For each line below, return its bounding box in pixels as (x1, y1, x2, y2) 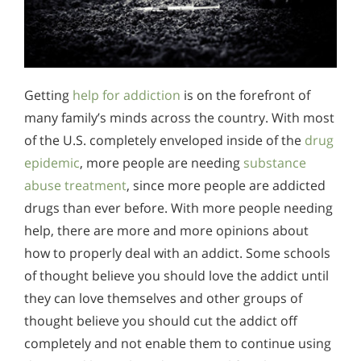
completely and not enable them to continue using (24, 334, 331, 352)
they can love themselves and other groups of (24, 288, 302, 307)
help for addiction (73, 85, 180, 104)
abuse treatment (24, 176, 127, 194)
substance (243, 153, 306, 172)
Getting (24, 85, 73, 104)
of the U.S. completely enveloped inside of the (24, 131, 305, 149)
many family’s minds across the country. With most (24, 108, 334, 127)
